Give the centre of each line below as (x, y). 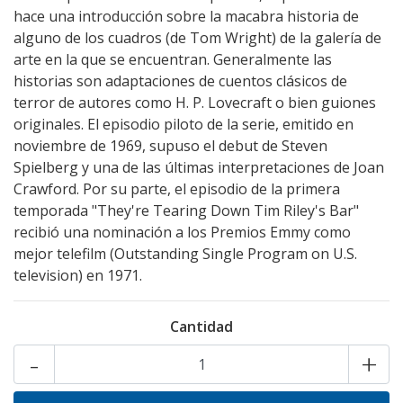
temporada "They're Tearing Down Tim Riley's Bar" (186, 210)
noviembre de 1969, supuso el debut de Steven (170, 146)
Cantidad (201, 327)
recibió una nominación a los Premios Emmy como (182, 232)
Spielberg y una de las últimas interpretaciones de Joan (199, 167)
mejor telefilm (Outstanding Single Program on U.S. (185, 254)
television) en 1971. (78, 275)
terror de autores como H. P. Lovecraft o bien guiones (195, 103)
